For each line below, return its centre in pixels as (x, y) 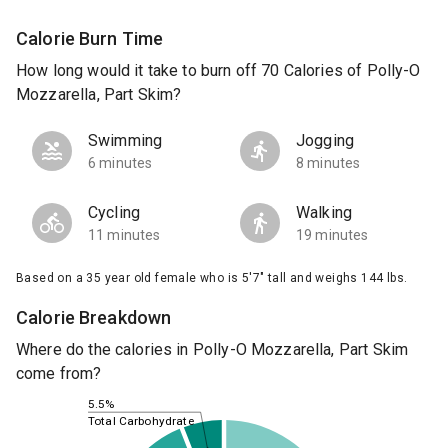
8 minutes (328, 163)
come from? (59, 374)
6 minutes (120, 163)
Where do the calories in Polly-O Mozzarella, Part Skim (212, 350)
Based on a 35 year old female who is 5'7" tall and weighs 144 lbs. (212, 278)
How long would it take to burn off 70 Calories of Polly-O (218, 71)
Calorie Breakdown (94, 318)
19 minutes (332, 235)
